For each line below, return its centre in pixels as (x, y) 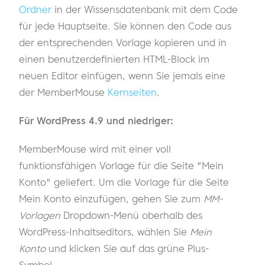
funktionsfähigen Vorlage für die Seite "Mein (121, 166)
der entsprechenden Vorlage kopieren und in (123, 43)
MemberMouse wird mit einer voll (95, 149)
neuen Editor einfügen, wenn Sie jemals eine (122, 76)
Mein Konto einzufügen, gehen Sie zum (111, 199)
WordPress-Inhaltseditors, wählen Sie (104, 232)
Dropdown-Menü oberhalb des (131, 216)
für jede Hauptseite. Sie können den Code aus (125, 26)
